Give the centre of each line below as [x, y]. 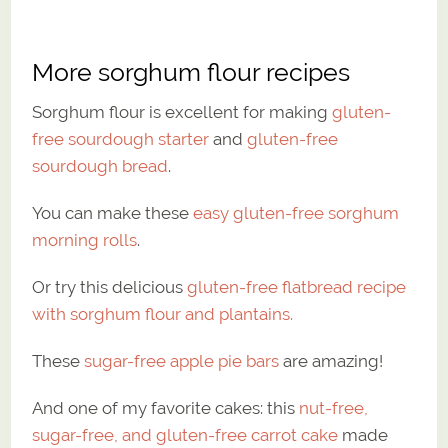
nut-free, [334, 408]
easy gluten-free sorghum [296, 213]
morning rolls [85, 240]
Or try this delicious [110, 287]
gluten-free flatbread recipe [297, 287]
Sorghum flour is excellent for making [182, 112]
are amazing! [331, 361]
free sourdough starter [121, 139]
